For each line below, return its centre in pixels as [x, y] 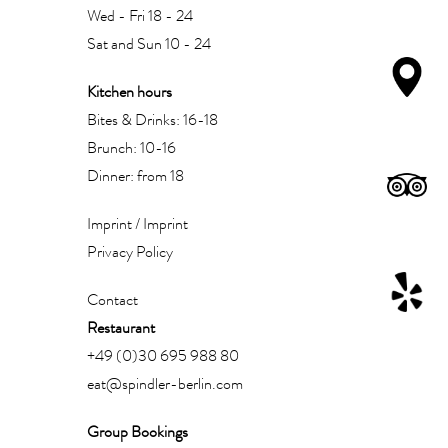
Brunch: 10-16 [131, 148]
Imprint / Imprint [137, 224]
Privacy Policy [130, 252]
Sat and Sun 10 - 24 [149, 44]
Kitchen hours [129, 92]
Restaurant [121, 328]
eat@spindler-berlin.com [165, 384]
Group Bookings [137, 432]
